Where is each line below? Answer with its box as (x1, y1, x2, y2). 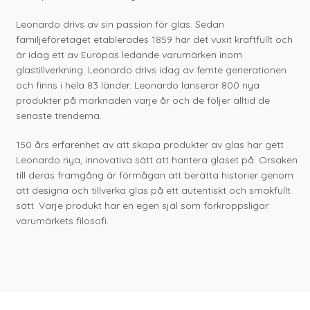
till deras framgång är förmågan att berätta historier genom (16, 169, 294, 182)
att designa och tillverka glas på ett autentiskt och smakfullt (16, 184, 291, 197)
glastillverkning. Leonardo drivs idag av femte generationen (16, 64, 287, 77)
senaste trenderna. (16, 109, 102, 122)
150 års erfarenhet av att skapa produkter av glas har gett (16, 138, 284, 152)
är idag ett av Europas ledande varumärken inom (16, 48, 243, 62)
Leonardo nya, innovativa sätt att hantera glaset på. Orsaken (16, 154, 298, 167)
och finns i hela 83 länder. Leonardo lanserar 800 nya (16, 79, 260, 92)
